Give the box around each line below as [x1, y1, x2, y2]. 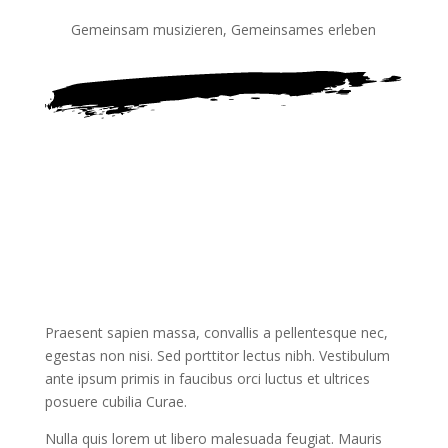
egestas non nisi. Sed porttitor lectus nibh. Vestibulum [44, 345, 390, 365]
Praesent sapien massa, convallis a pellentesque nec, [44, 322, 388, 342]
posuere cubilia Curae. [44, 391, 187, 411]
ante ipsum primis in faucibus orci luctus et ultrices [44, 368, 370, 388]
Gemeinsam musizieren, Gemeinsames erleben [71, 20, 377, 39]
